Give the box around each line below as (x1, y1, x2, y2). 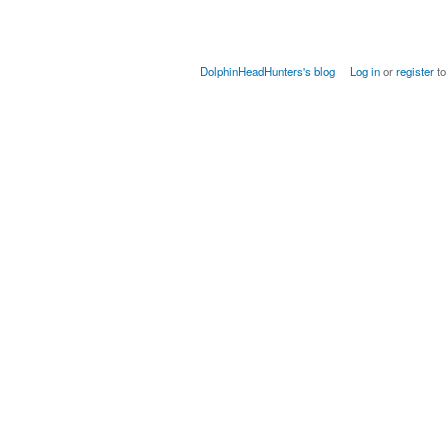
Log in (349, 63, 380, 80)
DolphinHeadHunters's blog (200, 63, 336, 80)
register (395, 63, 434, 80)
